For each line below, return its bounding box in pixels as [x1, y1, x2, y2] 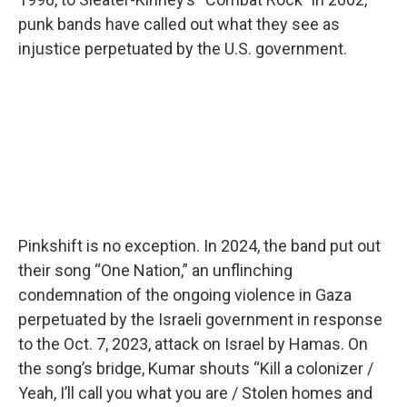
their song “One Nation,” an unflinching [18, 261, 293, 280]
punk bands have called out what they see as [18, 15, 340, 34]
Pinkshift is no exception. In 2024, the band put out [18, 236, 381, 255]
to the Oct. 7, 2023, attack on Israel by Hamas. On [18, 334, 368, 353]
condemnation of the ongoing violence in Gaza [18, 285, 352, 304]
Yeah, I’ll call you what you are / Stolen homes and [18, 383, 372, 402]
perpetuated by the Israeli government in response [18, 310, 382, 329]
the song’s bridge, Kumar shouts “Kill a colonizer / [18, 359, 373, 378]
